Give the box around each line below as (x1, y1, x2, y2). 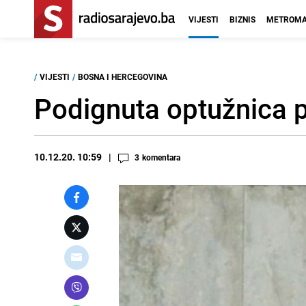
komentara (142, 152, 180, 163)
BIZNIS (229, 14, 255, 25)
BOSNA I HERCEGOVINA (78, 71, 167, 82)
